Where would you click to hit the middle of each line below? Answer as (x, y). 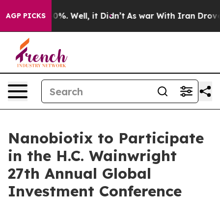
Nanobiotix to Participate (106, 138)
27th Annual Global (80, 173)
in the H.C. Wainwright (92, 156)
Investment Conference (95, 191)
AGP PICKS (26, 16)
